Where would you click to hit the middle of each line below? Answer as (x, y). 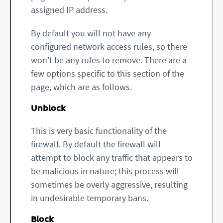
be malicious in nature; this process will (105, 171)
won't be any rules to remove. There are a (109, 60)
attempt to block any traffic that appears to (112, 158)
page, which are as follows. (81, 87)
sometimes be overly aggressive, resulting (109, 185)
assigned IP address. (69, 9)
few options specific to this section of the (108, 73)
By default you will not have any (91, 33)
